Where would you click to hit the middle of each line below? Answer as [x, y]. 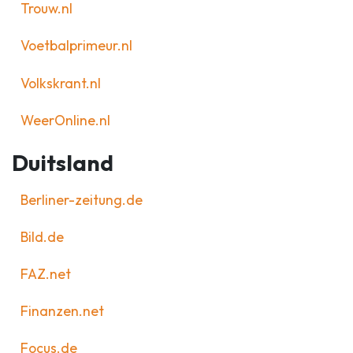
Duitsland [63, 163]
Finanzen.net [62, 311]
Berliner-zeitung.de [81, 199]
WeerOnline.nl [65, 120]
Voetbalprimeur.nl [76, 46]
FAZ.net [45, 273]
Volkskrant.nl [60, 83]
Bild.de [42, 236]
